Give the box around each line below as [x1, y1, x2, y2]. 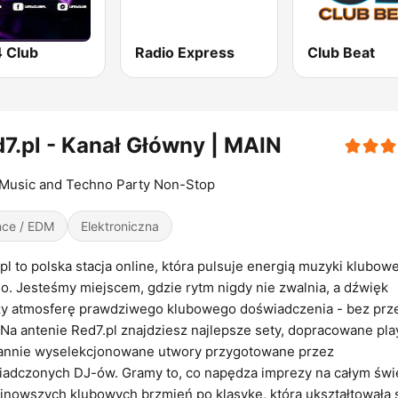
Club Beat [306, 44, 375, 62]
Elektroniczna [81, 219, 159, 235]
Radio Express [135, 44, 235, 62]
